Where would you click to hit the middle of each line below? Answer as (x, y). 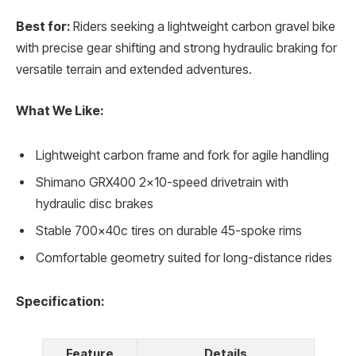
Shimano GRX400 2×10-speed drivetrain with (162, 182)
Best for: (43, 27)
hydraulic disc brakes (95, 203)
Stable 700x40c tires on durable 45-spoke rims (169, 230)
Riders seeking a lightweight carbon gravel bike (203, 27)
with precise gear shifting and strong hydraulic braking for (176, 48)
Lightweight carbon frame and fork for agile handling (182, 155)
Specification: (60, 302)
